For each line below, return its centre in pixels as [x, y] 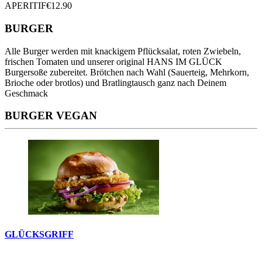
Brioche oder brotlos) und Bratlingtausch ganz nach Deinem [116, 82]
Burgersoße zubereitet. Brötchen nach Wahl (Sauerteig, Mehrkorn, [127, 72]
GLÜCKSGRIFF [39, 235]
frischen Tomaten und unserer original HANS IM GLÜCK [113, 61]
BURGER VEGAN [51, 116]
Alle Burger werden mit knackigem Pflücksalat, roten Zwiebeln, [123, 51]
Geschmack [26, 93]
